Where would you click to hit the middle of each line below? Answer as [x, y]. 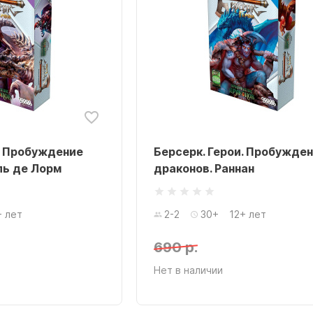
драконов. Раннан [204, 168]
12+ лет [248, 214]
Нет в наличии [188, 270]
